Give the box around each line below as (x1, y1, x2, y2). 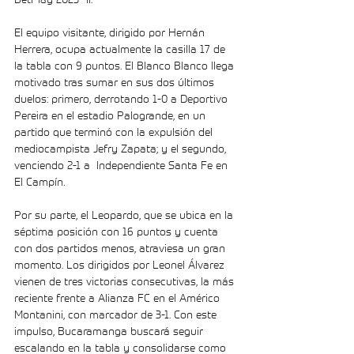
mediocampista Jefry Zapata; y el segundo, (14, 141, 229, 156)
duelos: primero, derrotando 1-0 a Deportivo (14, 91, 231, 107)
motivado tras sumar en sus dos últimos (14, 74, 217, 90)
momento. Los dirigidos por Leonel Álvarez (14, 257, 228, 273)
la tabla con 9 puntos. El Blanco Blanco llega (14, 58, 237, 73)
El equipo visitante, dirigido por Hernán (14, 24, 208, 40)
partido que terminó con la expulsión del (14, 124, 216, 140)
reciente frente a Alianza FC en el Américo (14, 290, 223, 306)
